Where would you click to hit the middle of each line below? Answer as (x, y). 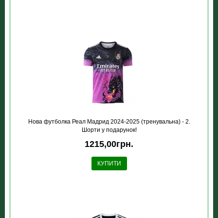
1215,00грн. (109, 144)
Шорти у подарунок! (109, 130)
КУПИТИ (109, 163)
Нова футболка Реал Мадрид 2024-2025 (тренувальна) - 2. (109, 122)
